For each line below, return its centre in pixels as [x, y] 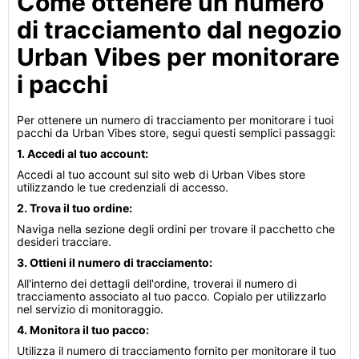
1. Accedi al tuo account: [83, 153]
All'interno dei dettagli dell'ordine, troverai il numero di [157, 283]
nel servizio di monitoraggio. [90, 309]
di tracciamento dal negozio [179, 30]
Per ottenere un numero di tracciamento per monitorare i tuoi [175, 120]
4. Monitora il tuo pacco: [83, 330]
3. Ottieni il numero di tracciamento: [115, 262]
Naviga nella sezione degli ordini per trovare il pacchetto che [176, 229]
